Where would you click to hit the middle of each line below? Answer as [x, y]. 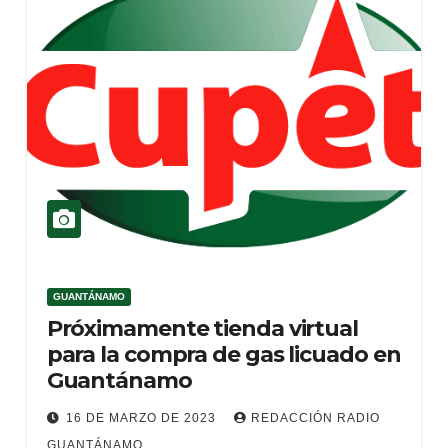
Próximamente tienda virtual [202, 328]
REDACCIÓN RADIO [315, 418]
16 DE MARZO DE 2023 [142, 418]
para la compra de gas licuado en [223, 354]
